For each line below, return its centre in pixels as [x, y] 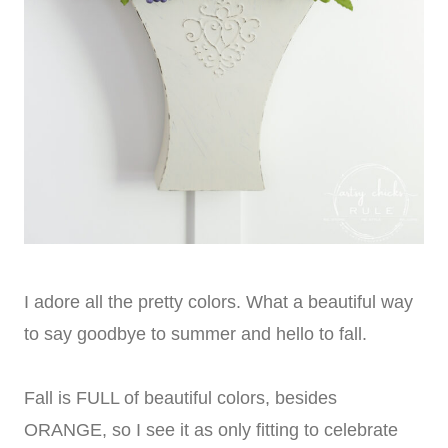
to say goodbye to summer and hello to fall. [195, 333]
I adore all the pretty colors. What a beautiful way [218, 301]
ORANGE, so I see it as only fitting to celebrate [211, 429]
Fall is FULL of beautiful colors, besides [180, 397]
